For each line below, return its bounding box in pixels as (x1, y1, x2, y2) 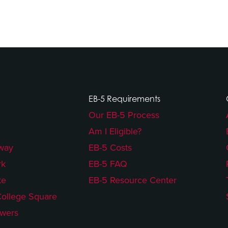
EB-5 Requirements (89, 94, 161, 104)
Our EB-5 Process (89, 108, 160, 121)
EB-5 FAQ (89, 157, 128, 170)
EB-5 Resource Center (89, 174, 177, 186)
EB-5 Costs (89, 141, 132, 154)
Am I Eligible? (89, 125, 142, 137)
